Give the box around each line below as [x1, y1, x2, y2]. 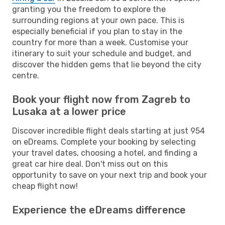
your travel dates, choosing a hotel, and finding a [12, 148, 197, 158]
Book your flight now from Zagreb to [12, 93, 190, 105]
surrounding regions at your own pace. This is [12, 15, 184, 25]
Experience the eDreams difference [12, 203, 186, 216]
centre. [12, 70, 39, 80]
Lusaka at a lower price [12, 105, 126, 118]
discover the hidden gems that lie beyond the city [12, 59, 201, 69]
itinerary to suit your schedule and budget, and [12, 48, 191, 58]
